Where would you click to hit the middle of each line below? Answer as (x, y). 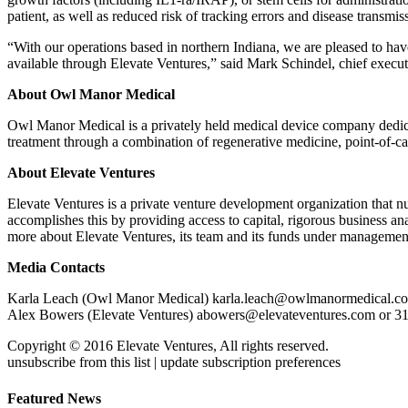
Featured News (54, 398)
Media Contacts (56, 268)
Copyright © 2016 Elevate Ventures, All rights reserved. (168, 346)
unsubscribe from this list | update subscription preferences (174, 362)
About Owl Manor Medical (91, 95)
